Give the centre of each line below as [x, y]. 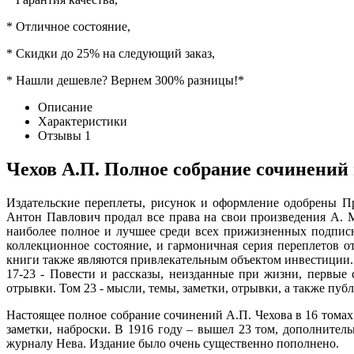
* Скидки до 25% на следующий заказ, [111, 53]
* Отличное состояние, [68, 26]
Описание [65, 107]
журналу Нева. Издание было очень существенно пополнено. [173, 343]
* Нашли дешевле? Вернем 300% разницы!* [125, 80]
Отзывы [61, 135]
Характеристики [83, 121]
